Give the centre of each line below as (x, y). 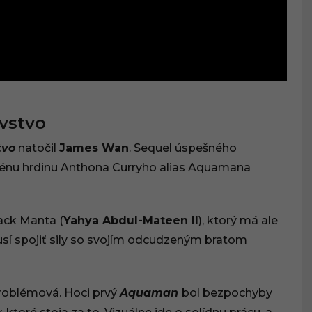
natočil (37, 148)
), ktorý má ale (238, 221)
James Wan (94, 148)
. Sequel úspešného (183, 148)
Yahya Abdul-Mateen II (131, 221)
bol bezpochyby (227, 293)
